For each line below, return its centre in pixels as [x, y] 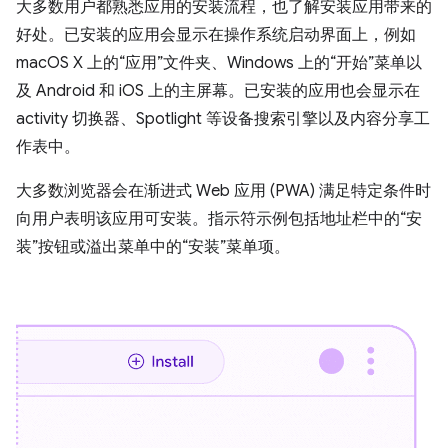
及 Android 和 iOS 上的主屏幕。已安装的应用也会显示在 [218, 91]
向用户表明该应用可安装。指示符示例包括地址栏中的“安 [219, 219]
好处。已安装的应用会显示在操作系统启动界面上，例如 [216, 35]
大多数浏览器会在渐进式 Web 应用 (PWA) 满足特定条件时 [223, 191]
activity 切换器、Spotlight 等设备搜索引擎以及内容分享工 [223, 119]
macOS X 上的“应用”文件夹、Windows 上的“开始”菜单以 [219, 63]
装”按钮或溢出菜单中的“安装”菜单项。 [153, 247]
